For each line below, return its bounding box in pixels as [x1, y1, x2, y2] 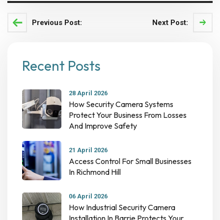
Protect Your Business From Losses [69, 110, 187, 120]
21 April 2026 [69, 146, 108, 154]
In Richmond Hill [69, 167, 121, 177]
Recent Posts [22, 57, 101, 75]
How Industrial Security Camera [69, 202, 175, 213]
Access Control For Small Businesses [69, 156, 192, 166]
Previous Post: [32, 18, 82, 27]
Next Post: [152, 18, 188, 27]
